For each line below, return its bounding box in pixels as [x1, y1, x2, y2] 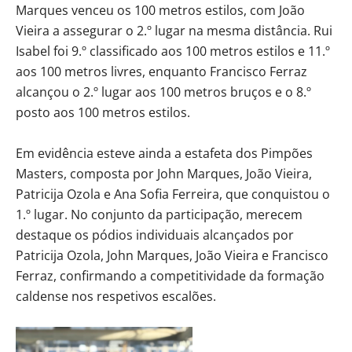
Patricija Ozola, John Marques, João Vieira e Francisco [16, 246, 328, 264]
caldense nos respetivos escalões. [16, 287, 216, 305]
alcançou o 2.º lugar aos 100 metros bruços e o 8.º [16, 82, 311, 101]
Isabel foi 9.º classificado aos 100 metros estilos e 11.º [16, 42, 330, 60]
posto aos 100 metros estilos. [16, 103, 190, 121]
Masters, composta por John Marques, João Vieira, [16, 164, 312, 182]
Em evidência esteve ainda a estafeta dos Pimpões [16, 144, 313, 162]
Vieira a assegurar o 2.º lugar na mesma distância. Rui [16, 21, 332, 39]
